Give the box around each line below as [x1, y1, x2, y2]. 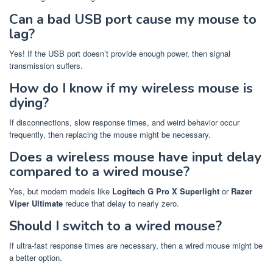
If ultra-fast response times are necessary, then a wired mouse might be [9, 239, 263, 252]
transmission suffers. [9, 60, 83, 72]
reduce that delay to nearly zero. [63, 197, 179, 210]
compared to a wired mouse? [9, 163, 190, 182]
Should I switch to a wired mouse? [9, 217, 222, 236]
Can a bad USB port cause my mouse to [9, 10, 257, 29]
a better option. [9, 252, 62, 264]
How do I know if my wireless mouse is [9, 79, 253, 98]
